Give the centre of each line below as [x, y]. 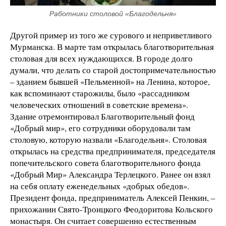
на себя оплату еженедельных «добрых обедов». [100, 186]
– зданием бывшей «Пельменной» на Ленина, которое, [110, 82]
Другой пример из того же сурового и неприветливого [111, 35]
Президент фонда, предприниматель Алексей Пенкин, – [112, 198]
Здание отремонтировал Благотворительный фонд [102, 117]
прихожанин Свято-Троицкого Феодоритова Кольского [111, 209]
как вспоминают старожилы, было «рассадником [100, 93]
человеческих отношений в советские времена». [99, 105]
